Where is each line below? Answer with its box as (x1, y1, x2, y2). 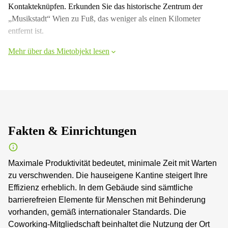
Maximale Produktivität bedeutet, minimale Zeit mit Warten (8, 159, 217, 167)
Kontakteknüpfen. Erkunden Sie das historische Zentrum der (8, 2, 203, 11)
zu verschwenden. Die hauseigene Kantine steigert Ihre (8, 171, 208, 180)
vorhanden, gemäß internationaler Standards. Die (8, 208, 186, 216)
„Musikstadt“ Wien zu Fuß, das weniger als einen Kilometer (8, 14, 201, 23)
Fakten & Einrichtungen (8, 124, 136, 137)
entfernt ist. (8, 26, 44, 35)
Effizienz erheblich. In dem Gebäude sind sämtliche (8, 183, 193, 192)
